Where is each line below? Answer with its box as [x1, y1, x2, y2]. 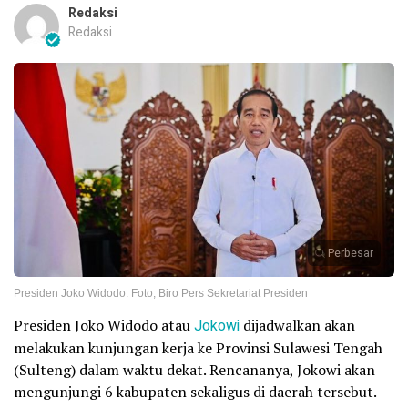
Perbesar [328, 244, 373, 261]
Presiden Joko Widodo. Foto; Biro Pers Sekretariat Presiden [14, 286, 308, 300]
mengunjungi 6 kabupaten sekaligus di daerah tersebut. [14, 381, 377, 402]
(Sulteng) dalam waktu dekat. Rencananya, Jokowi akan [14, 359, 375, 380]
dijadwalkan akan [243, 314, 355, 335]
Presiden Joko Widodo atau [14, 314, 194, 335]
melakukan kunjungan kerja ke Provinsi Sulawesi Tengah [14, 337, 382, 358]
